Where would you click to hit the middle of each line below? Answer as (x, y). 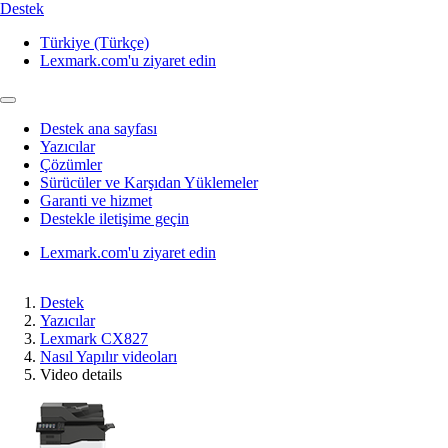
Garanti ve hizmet (96, 200)
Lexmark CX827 (94, 338)
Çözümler (71, 164)
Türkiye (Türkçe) (94, 42)
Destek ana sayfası (98, 128)
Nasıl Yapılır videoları (108, 356)
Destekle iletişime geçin (114, 218)
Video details (81, 374)
